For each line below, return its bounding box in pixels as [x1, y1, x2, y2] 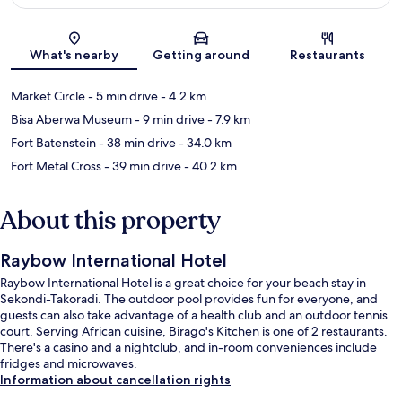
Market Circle [11, 88, 85, 105]
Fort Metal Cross [11, 158, 101, 175]
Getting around [152, 47, 249, 64]
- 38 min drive [96, 135, 176, 152]
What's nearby [30, 47, 119, 64]
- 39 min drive [101, 158, 181, 175]
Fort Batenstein [11, 135, 96, 152]
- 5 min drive [85, 88, 158, 105]
